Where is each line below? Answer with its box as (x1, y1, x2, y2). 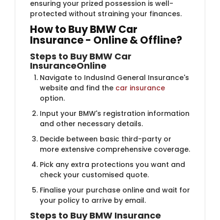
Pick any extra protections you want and (40, 159, 185, 169)
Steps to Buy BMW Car (30, 50, 132, 62)
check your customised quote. (40, 169, 149, 180)
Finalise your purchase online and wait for (40, 185, 190, 195)
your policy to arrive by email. (40, 195, 146, 205)
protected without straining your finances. (30, 8, 182, 19)
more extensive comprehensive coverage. (40, 144, 190, 154)
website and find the (40, 82, 115, 93)
